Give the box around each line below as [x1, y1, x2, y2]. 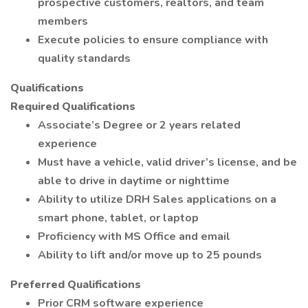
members [38, 14, 88, 29]
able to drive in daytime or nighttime [38, 173, 230, 188]
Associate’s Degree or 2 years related [38, 118, 241, 133]
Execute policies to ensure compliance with [38, 32, 268, 47]
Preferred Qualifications [10, 277, 141, 292]
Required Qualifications [10, 99, 135, 114]
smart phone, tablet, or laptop [38, 210, 199, 225]
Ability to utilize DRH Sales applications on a [38, 192, 276, 207]
